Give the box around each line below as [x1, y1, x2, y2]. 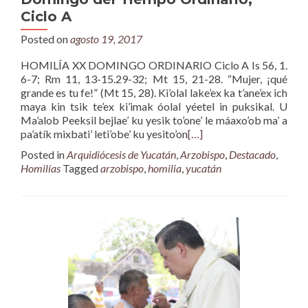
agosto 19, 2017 [70, 32, 142, 45]
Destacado [229, 148, 276, 161]
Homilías [21, 162, 60, 175]
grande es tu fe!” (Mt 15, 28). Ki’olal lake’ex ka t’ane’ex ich [21, 86, 287, 99]
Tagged [63, 162, 100, 175]
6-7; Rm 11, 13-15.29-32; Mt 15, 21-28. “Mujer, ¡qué [21, 72, 287, 85]
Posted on [21, 32, 70, 45]
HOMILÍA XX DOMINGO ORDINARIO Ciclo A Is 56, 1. [21, 58, 287, 71]
